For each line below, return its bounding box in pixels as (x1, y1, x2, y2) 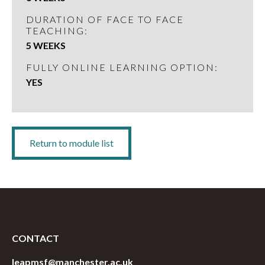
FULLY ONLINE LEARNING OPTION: (26, 61, 218, 73)
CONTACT (12, 232, 59, 244)
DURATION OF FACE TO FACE (26, 13, 184, 25)
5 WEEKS (26, 39, 66, 51)
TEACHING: (26, 24, 88, 36)
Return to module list (30, 137, 114, 148)
